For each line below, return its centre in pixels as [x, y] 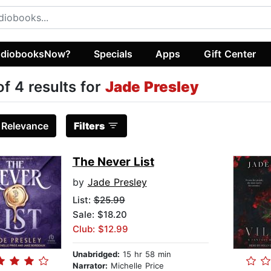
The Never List [113, 162]
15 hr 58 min [145, 254]
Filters [89, 126]
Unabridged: [96, 254]
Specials [113, 54]
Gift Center [230, 54]
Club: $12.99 [100, 229]
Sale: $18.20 [100, 215]
